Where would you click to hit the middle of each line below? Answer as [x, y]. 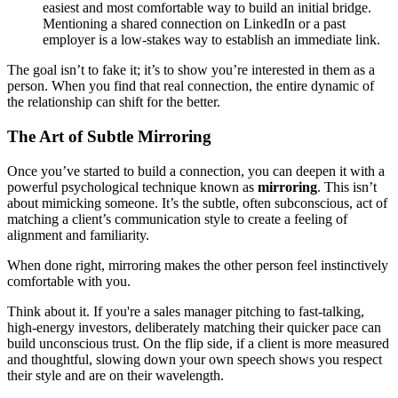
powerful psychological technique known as [132, 187]
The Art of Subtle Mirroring [109, 137]
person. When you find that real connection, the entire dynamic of [191, 86]
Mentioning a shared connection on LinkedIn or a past [194, 24]
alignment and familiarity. [78, 235]
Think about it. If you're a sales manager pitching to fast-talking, [186, 311]
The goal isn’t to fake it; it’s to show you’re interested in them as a [191, 70]
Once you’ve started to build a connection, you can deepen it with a [196, 171]
